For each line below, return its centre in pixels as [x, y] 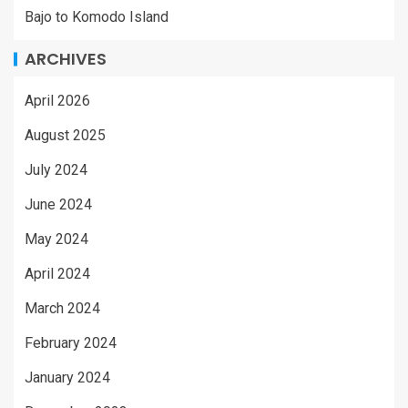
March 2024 [62, 308]
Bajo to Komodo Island [97, 17]
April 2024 [57, 274]
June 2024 [58, 204]
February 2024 [71, 343]
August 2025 [65, 135]
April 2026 [57, 101]
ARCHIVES [66, 59]
